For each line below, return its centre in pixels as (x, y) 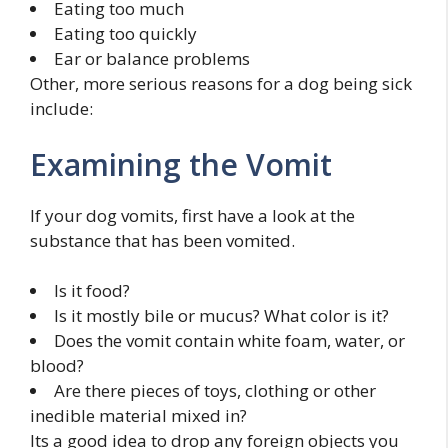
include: (61, 109)
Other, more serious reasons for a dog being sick (221, 84)
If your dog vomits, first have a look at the (192, 215)
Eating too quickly (125, 34)
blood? (57, 366)
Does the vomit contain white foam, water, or (229, 341)
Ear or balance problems (152, 59)
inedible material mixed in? (138, 416)
